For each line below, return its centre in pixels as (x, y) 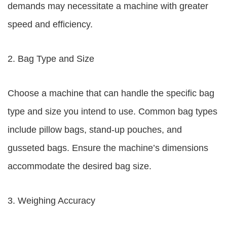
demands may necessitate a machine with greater (108, 6)
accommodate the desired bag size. (80, 166)
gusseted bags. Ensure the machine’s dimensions (108, 148)
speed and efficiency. (50, 24)
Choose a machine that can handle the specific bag (111, 93)
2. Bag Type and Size (51, 59)
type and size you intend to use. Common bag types (112, 111)
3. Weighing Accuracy (51, 201)
